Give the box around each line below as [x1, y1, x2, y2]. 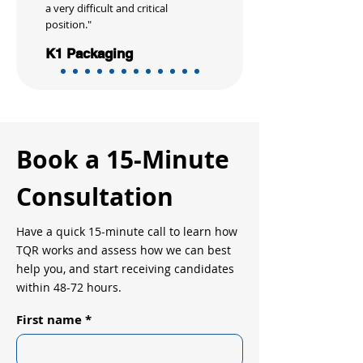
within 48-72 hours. [16, 280, 122, 295]
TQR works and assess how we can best [16, 242, 231, 258]
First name [16, 311, 82, 328]
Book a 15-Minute [16, 143, 229, 176]
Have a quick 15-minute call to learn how [16, 224, 237, 239]
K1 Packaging [45, 45, 133, 62]
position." [45, 17, 92, 32]
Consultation [16, 180, 173, 213]
